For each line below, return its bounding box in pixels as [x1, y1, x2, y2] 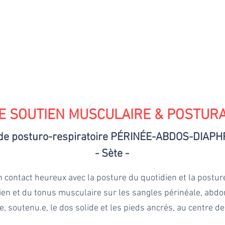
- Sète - [94, 147, 129, 161]
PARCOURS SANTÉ [48, 59, 108, 67]
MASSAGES [119, 59, 154, 67]
